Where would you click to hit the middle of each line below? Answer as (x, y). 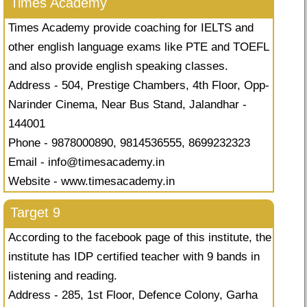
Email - (28, 162)
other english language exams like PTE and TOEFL (139, 47)
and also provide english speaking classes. (118, 66)
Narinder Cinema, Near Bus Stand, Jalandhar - (127, 105)
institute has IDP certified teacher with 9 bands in (134, 257)
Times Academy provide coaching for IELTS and (131, 28)
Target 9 (35, 213)
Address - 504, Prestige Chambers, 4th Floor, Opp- (139, 86)
